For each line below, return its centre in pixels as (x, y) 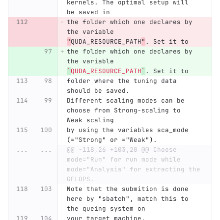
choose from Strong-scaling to (125, 110)
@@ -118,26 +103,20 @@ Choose (122, 150)
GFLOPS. (80, 179)
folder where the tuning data (124, 81)
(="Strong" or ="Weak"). (112, 140)
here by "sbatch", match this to (129, 199)
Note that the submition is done (129, 189)
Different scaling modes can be (127, 101)
